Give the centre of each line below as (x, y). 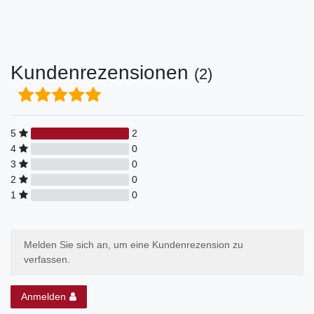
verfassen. (47, 260)
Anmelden (43, 296)
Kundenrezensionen (102, 72)
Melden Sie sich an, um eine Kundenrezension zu (133, 245)
